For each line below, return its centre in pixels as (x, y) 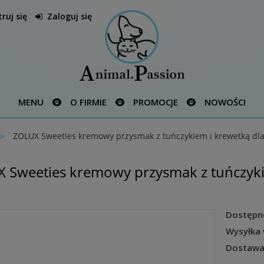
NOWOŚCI (225, 102)
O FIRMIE (88, 102)
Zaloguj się (70, 16)
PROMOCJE (156, 102)
